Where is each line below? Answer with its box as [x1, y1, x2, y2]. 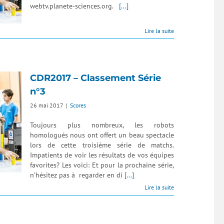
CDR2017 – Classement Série [30, 72, 161, 83]
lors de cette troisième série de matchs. [30, 140, 174, 149]
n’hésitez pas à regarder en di [30, 170, 124, 179]
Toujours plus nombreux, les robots [30, 120, 174, 129]
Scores [70, 101, 86, 109]
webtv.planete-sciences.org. [30, 1, 119, 10]
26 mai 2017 [30, 101, 63, 109]
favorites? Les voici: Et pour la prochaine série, [30, 160, 174, 169]
